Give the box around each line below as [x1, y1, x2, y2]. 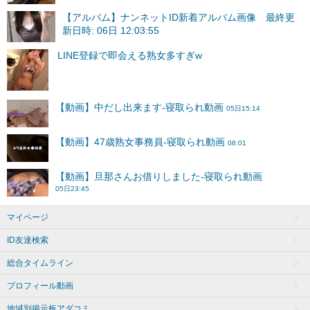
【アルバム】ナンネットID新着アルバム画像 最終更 [62, 11, 295, 23]
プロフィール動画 [7, 280, 73, 291]
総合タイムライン [7, 257, 73, 268]
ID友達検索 [7, 235, 48, 245]
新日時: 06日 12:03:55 [62, 24, 159, 36]
